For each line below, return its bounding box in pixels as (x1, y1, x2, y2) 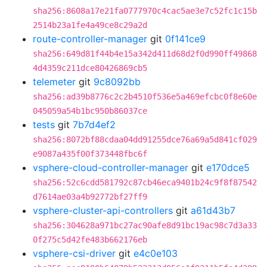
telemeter (33, 76, 76, 88)
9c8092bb (94, 76, 141, 88)
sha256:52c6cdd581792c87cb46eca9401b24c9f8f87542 (33, 178, 257, 187)
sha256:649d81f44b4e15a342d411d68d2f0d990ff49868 (33, 49, 257, 58)
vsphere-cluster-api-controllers (33, 204, 173, 216)
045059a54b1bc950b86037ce (33, 106, 147, 116)
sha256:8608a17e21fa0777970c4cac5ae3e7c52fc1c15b (33, 6, 257, 15)
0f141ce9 (165, 33, 206, 45)
